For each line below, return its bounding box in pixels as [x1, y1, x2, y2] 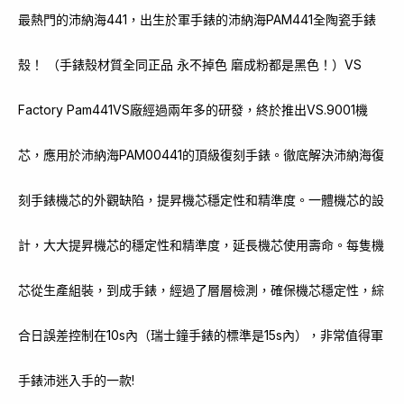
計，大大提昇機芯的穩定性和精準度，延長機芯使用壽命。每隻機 [18, 237, 384, 252]
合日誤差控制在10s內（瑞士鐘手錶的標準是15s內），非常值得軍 [18, 327, 383, 343]
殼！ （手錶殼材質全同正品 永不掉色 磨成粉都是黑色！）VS [18, 57, 362, 72]
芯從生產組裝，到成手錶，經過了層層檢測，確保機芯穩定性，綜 [18, 282, 384, 298]
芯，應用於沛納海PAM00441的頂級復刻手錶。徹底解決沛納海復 [18, 147, 384, 162]
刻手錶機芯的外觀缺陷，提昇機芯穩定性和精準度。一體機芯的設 [18, 192, 384, 207]
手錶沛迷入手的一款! [18, 372, 134, 388]
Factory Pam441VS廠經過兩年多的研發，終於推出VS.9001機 [18, 102, 368, 117]
